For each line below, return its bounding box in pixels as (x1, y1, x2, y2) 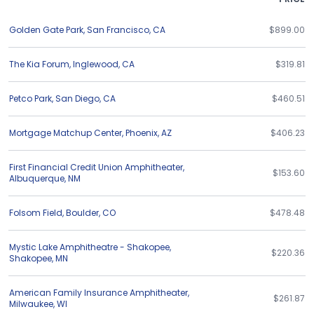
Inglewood (73, 58, 118, 70)
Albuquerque (9, 172, 64, 184)
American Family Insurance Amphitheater (9, 287, 188, 299)
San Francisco (87, 24, 149, 36)
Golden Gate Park (9, 24, 83, 36)
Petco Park (9, 93, 52, 104)
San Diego (55, 93, 100, 104)
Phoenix (125, 127, 158, 139)
